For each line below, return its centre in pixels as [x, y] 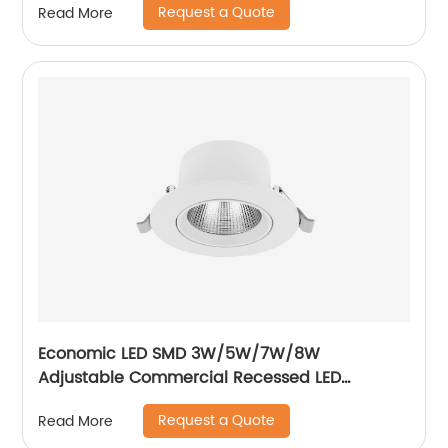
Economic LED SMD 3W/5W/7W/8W [179, 354]
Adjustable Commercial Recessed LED [190, 378]
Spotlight [74, 402]
